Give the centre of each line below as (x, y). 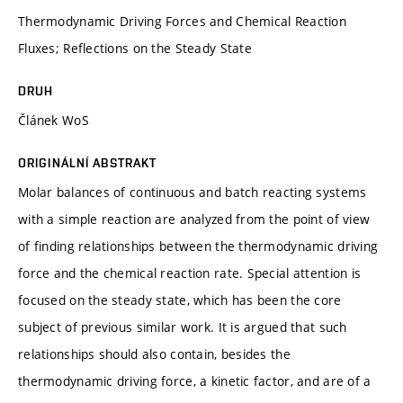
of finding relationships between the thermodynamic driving (198, 246)
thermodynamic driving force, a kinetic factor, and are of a (195, 381)
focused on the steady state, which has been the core (180, 300)
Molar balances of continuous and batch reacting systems (193, 192)
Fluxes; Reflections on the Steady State (135, 48)
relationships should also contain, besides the (154, 354)
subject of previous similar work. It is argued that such (183, 327)
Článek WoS (54, 120)
